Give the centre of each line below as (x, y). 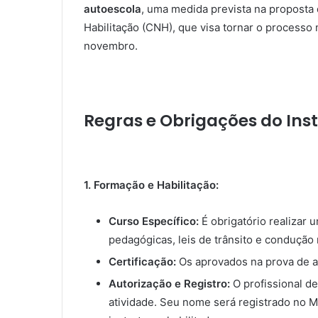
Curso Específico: (154, 221)
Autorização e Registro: (169, 284)
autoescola (113, 9)
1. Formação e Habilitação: (151, 185)
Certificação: (142, 262)
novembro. (111, 45)
